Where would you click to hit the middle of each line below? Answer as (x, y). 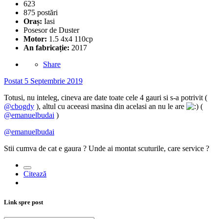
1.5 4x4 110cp (71, 39)
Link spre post (23, 202)
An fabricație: (46, 48)
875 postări (41, 13)
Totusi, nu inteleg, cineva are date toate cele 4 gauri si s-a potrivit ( (106, 98)
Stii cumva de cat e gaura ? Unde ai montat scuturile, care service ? (107, 149)
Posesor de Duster (51, 30)
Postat (14, 81)
